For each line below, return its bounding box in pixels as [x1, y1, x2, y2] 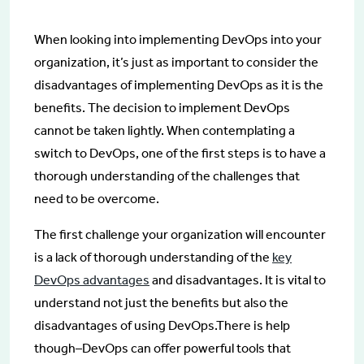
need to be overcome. [34, 190, 159, 206]
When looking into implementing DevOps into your [34, 31, 322, 47]
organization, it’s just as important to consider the [34, 54, 318, 70]
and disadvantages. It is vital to [149, 271, 326, 288]
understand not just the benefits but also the [34, 294, 288, 310]
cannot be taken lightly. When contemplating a [34, 122, 295, 138]
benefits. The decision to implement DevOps [34, 99, 290, 115]
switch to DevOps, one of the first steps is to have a [34, 145, 326, 161]
